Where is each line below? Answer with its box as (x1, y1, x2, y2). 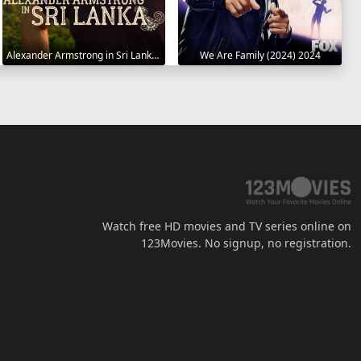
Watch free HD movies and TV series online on (102, 218, 351, 234)
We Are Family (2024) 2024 (199, 48, 321, 62)
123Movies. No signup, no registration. (141, 234, 351, 251)
